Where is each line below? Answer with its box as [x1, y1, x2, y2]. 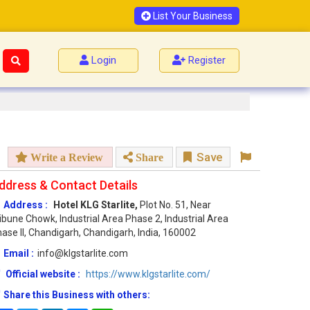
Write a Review [28, 152, 103, 163]
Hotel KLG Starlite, [53, 199, 140, 211]
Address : [3, 199, 48, 211]
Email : [3, 248, 34, 259]
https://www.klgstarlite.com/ [86, 268, 210, 280]
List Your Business [151, 10, 232, 21]
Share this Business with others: [3, 289, 150, 301]
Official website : [6, 268, 80, 280]
